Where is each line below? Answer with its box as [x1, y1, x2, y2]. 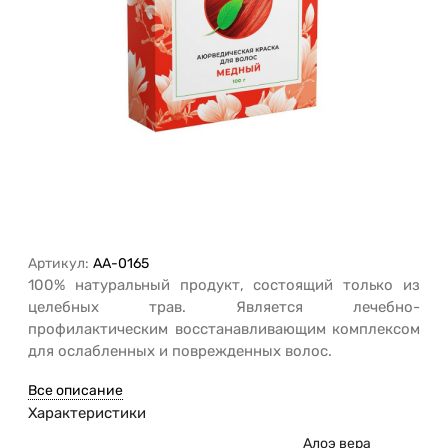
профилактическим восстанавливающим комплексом [28, 320, 420, 339]
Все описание [28, 382, 123, 400]
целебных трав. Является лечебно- [28, 298, 420, 317]
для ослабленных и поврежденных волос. [28, 342, 332, 361]
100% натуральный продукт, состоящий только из [28, 276, 420, 295]
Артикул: [28, 255, 89, 273]
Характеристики [28, 404, 146, 423]
